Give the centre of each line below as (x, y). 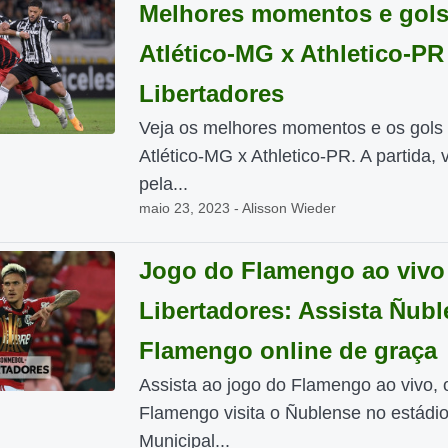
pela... (163, 184)
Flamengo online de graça (287, 350)
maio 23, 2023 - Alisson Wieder (237, 208)
